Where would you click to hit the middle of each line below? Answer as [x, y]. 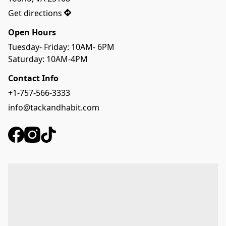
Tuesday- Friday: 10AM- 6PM [61, 47]
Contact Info [33, 78]
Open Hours [32, 32]
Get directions [35, 13]
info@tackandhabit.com [54, 107]
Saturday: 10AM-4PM [48, 59]
